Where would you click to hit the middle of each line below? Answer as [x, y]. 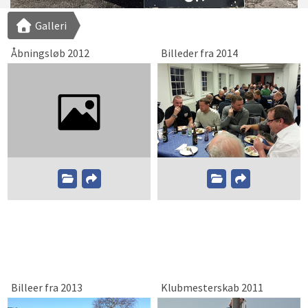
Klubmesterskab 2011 [212, 288]
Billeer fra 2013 [47, 288]
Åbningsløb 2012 [51, 53]
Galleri [49, 25]
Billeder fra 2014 [199, 53]
